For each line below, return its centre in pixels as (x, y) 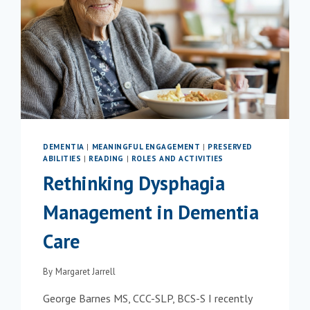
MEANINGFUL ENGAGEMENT (146, 147)
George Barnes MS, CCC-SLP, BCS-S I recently (148, 298)
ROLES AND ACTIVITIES (177, 159)
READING (106, 159)
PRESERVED (230, 147)
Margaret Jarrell (85, 271)
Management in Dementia (151, 212)
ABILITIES (62, 159)
